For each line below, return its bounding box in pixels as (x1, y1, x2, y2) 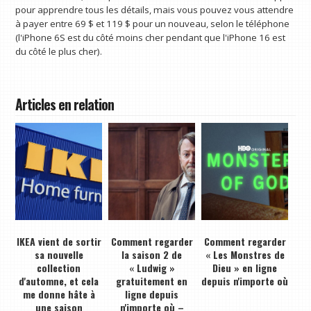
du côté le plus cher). (15, 44, 103, 58)
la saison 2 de (121, 246, 183, 262)
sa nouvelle (34, 246, 83, 262)
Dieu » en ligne (212, 260, 278, 275)
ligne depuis (125, 286, 179, 301)
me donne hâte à (22, 286, 95, 301)
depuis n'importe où (201, 273, 289, 288)
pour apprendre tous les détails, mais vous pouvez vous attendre (15, 3, 294, 16)
